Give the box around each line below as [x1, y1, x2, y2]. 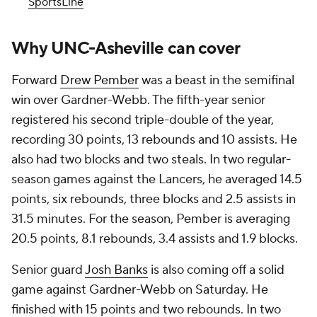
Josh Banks [85, 262, 148, 278]
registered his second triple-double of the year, [11, 112, 274, 128]
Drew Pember [60, 72, 139, 88]
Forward [11, 72, 60, 88]
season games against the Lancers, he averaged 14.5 [11, 171, 302, 188]
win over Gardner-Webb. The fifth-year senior [11, 92, 265, 108]
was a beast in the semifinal [139, 72, 294, 88]
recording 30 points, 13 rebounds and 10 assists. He [11, 132, 297, 148]
